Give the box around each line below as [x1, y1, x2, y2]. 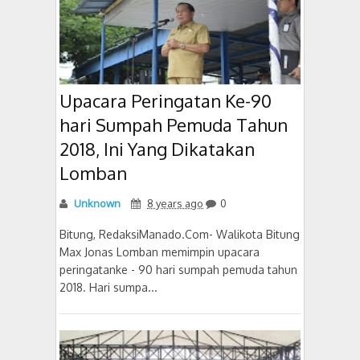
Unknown [72, 197, 121, 210]
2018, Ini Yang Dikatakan [59, 137, 255, 160]
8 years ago [147, 197, 203, 210]
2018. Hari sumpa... [59, 280, 157, 294]
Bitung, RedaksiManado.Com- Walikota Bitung [59, 227, 300, 241]
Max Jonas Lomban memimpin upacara [59, 245, 260, 259]
